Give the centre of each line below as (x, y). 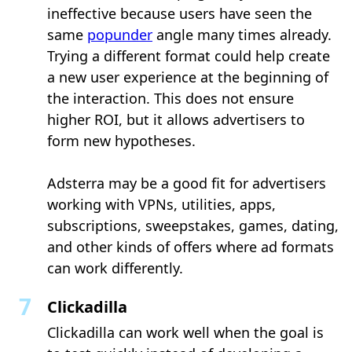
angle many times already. (242, 34)
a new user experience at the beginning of (188, 77)
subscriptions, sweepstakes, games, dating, (193, 225)
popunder (120, 34)
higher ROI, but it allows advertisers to (176, 119)
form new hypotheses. (121, 140)
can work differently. (115, 268)
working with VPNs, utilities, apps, (161, 204)
